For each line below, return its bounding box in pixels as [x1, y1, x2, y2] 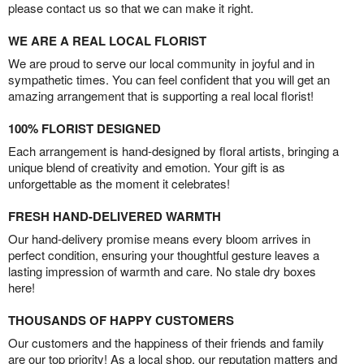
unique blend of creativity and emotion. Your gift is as [8, 158, 285, 175]
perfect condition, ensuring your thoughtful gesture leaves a [8, 245, 319, 263]
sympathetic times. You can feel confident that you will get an [8, 70, 330, 88]
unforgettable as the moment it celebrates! [8, 174, 230, 192]
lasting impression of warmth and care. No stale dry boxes [8, 262, 316, 279]
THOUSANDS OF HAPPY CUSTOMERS [8, 310, 234, 329]
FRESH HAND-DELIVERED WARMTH [8, 206, 221, 225]
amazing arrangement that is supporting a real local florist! [8, 86, 314, 104]
